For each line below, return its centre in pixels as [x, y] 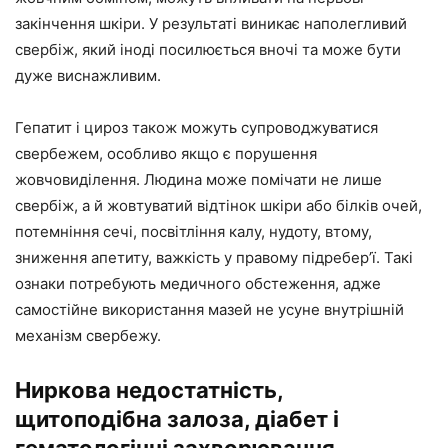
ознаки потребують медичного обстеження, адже [198, 283]
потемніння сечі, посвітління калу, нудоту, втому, [193, 231]
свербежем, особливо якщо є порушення [166, 153]
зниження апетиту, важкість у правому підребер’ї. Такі [214, 257]
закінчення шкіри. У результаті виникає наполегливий [211, 23]
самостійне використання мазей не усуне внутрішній [209, 309]
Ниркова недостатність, [149, 390]
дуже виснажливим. [88, 75]
